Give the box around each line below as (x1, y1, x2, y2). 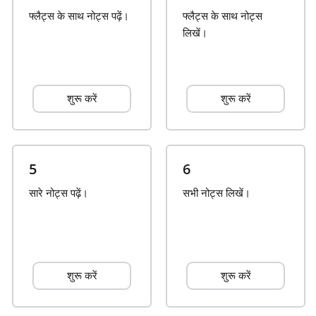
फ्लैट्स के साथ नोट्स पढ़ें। (29, 8, 130, 23)
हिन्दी (51, 112, 68, 123)
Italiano (51, 157, 83, 169)
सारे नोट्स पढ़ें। (29, 186, 89, 200)
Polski (51, 248, 77, 259)
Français (51, 22, 90, 33)
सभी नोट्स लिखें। (183, 186, 251, 200)
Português (51, 293, 97, 304)
